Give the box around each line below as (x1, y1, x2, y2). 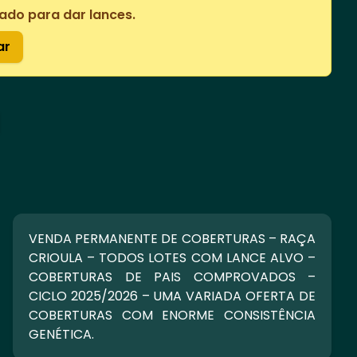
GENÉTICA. (29, 325, 94, 343)
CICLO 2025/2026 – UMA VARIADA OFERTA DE (29, 287, 316, 305)
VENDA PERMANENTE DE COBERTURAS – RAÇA (29, 229, 316, 248)
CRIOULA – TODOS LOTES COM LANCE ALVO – (29, 249, 316, 267)
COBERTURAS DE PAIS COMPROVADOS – (29, 268, 316, 286)
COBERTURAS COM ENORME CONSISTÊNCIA (29, 306, 316, 324)
